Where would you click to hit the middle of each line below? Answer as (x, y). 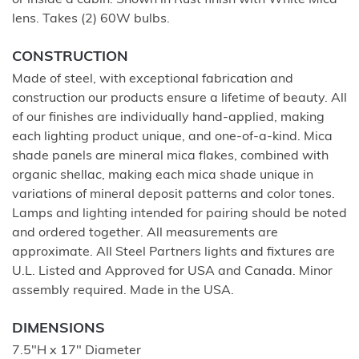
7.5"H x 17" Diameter (77, 351)
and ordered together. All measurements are (145, 233)
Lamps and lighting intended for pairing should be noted (179, 214)
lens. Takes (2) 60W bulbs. (91, 19)
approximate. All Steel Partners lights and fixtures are (173, 252)
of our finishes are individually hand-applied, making (168, 118)
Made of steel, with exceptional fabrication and (153, 79)
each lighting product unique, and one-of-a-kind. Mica (172, 137)
